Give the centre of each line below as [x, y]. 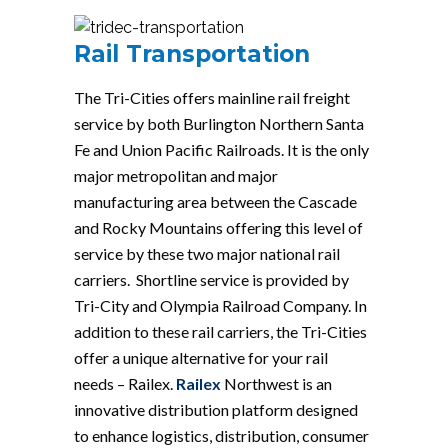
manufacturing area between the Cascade [215, 201]
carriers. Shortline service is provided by [211, 279]
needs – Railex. [125, 383]
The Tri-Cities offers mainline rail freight [212, 97]
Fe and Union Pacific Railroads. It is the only [221, 149]
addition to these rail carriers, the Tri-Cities [220, 331]
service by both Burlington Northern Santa [219, 123]
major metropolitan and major [176, 175]
